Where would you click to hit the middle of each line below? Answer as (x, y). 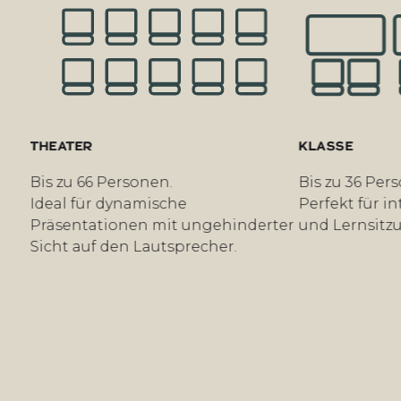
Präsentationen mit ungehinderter (159, 225)
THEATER (59, 147)
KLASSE (323, 147)
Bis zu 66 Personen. (98, 182)
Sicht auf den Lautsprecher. (131, 246)
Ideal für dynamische (106, 203)
